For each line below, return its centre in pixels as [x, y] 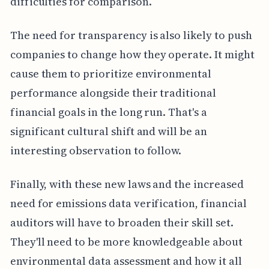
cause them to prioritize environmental [110, 74]
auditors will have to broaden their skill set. [122, 223]
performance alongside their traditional [113, 93]
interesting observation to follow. [96, 151]
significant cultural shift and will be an [108, 131]
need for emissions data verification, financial [128, 204]
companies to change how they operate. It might [132, 55]
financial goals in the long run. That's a [108, 112]
